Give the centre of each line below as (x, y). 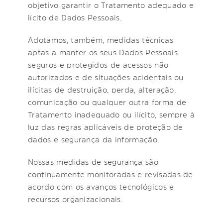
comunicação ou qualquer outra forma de (107, 102)
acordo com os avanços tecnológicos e (101, 186)
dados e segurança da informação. (94, 139)
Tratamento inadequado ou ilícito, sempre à (111, 114)
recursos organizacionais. (75, 199)
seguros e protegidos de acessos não (98, 64)
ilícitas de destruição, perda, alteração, (102, 89)
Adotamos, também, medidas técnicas (101, 40)
